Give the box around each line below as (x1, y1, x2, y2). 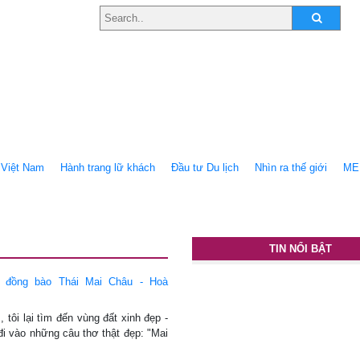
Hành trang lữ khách (60, 162, 155, 174)
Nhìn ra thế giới (255, 162, 327, 174)
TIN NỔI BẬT (269, 243, 332, 255)
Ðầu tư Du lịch (171, 162, 239, 174)
